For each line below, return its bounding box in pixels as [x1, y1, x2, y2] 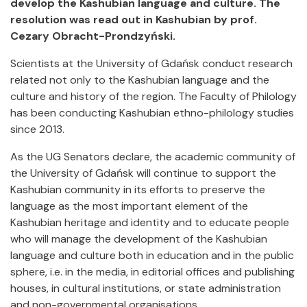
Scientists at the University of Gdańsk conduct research [10, 56, 293, 71]
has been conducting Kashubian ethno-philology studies [10, 106, 294, 120]
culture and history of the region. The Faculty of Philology [10, 89, 297, 103]
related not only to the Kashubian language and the [10, 73, 269, 87]
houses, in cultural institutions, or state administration [10, 281, 281, 295]
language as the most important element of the [10, 199, 248, 213]
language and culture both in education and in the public [10, 248, 294, 262]
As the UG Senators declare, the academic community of [10, 149, 295, 164]
